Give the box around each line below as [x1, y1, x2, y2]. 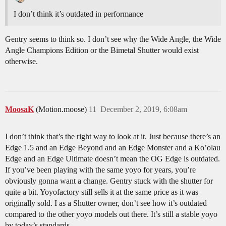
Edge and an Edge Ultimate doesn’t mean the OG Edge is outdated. [5, 154, 220, 163]
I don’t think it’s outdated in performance [14, 9, 143, 18]
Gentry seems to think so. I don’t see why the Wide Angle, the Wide [5, 34, 221, 43]
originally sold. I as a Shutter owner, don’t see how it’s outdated [5, 198, 207, 207]
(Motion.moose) [36, 104, 89, 114]
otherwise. [5, 56, 38, 66]
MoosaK [5, 104, 34, 114]
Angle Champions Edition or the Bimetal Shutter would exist [5, 45, 199, 54]
